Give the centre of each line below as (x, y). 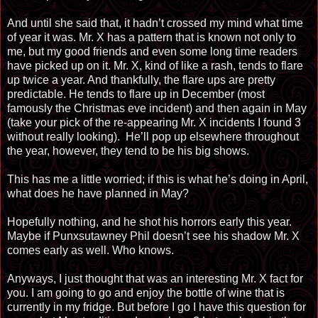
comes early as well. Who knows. (91, 250)
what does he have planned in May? (98, 193)
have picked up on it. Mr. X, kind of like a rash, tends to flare (155, 65)
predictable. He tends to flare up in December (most (136, 94)
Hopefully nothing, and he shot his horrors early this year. (149, 221)
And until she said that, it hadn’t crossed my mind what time (155, 23)
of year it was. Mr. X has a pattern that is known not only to (152, 37)
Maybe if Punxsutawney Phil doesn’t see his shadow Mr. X (153, 236)
